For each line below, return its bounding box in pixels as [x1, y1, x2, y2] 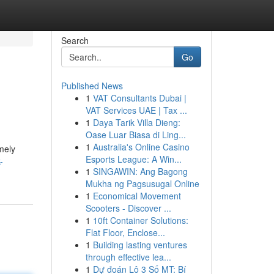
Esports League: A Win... [85, 153, 182, 165]
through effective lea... [85, 251, 171, 263]
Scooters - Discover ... [85, 202, 171, 214]
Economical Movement [92, 190, 181, 202]
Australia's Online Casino [92, 141, 190, 153]
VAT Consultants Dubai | [92, 92, 187, 104]
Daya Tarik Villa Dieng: [92, 116, 180, 128]
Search [61, 34, 89, 46]
